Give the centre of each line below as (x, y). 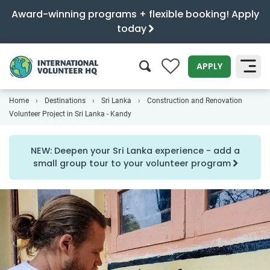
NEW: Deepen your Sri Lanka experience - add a (135, 151)
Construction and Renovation (195, 101)
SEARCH (233, 102)
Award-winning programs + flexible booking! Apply (135, 14)
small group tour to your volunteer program (133, 163)
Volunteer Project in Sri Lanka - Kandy (70, 114)
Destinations (65, 101)
